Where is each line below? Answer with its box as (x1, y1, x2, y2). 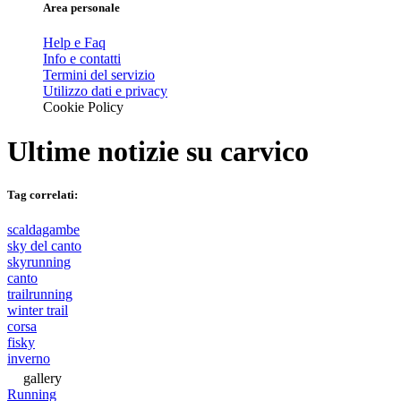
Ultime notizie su (7, 134, 220, 167)
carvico (220, 134, 309, 167)
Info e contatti (43, 51, 121, 67)
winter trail (7, 303, 68, 319)
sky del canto (7, 238, 81, 254)
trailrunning (7, 286, 73, 303)
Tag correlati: (7, 187, 78, 201)
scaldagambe (7, 222, 80, 238)
